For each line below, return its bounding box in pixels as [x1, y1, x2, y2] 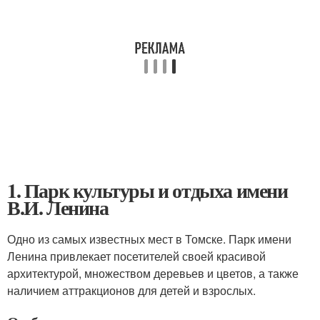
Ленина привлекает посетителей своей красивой [7, 248, 266, 264]
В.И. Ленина [7, 193, 109, 222]
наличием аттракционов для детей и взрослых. [7, 282, 256, 299]
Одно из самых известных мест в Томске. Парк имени [7, 231, 291, 247]
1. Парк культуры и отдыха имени [7, 176, 288, 205]
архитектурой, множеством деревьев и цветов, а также [7, 265, 299, 281]
